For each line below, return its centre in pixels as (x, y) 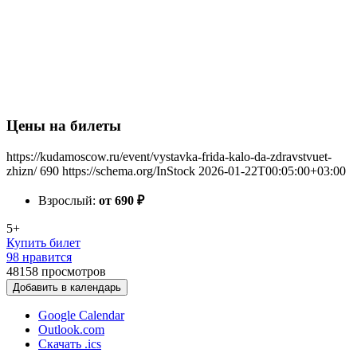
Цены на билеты (64, 126)
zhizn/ (22, 171)
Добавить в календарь (67, 287)
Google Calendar (81, 315)
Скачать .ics (70, 344)
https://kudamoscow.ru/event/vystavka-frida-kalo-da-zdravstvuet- (169, 157)
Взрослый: (69, 200)
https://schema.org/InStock (129, 171)
